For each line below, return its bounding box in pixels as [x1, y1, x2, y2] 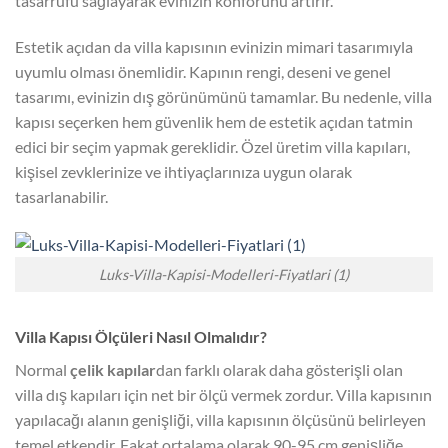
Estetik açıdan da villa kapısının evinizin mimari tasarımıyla [15, 36, 413, 56]
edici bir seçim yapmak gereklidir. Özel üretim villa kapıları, [15, 136, 410, 156]
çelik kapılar [70, 359, 156, 379]
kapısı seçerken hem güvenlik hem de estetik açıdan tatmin [15, 111, 413, 131]
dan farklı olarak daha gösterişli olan [156, 359, 403, 379]
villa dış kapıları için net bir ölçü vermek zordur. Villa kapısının [15, 384, 432, 404]
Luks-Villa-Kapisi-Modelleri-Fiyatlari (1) [99, 265, 349, 283]
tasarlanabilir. [15, 186, 108, 206]
